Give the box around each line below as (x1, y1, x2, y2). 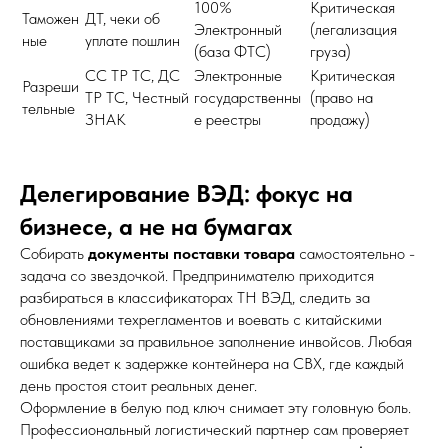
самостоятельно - (295, 243, 415, 263)
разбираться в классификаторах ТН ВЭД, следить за (20, 287, 370, 307)
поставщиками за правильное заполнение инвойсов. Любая (20, 331, 412, 351)
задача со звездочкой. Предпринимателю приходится (20, 265, 374, 285)
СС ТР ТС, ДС (85, 65, 180, 85)
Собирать (20, 243, 88, 263)
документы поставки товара (88, 243, 295, 263)
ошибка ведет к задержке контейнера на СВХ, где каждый (20, 353, 404, 373)
